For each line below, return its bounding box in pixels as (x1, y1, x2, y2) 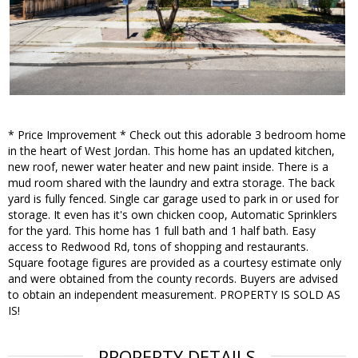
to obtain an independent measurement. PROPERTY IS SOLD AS (8, 287, 340, 303)
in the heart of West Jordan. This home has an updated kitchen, (8, 143, 335, 159)
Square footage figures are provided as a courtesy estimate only (8, 255, 341, 271)
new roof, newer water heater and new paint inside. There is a (8, 159, 328, 175)
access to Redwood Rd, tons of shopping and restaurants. (8, 239, 308, 255)
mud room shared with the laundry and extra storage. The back (8, 175, 335, 191)
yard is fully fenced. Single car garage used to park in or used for (8, 191, 339, 207)
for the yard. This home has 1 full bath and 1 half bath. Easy (8, 223, 316, 239)
